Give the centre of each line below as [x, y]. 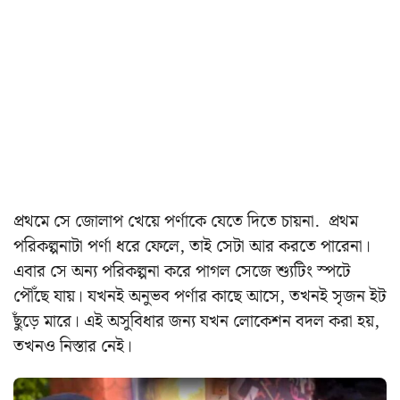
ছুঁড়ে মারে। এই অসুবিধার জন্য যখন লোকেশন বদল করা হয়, [196, 321]
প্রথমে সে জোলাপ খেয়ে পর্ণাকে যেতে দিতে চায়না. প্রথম [186, 221]
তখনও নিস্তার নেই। [73, 346]
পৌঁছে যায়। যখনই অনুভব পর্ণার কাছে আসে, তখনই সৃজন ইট [200, 296]
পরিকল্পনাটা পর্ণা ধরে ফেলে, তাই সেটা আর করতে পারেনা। [192, 246]
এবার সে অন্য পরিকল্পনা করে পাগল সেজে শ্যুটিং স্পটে [182, 271]
